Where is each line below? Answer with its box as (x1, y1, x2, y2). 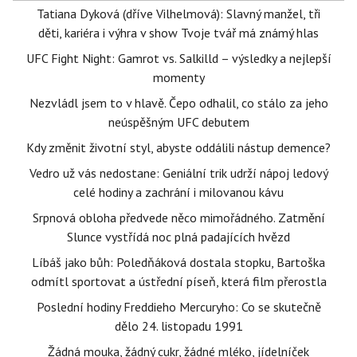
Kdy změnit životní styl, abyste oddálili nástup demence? (26, 139, 331, 155)
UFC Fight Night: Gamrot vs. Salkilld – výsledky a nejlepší (25, 50, 331, 66)
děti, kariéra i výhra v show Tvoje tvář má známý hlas (38, 25, 319, 41)
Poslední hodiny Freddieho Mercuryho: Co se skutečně (36, 299, 321, 315)
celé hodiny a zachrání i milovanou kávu (73, 184, 284, 200)
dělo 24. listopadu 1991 (114, 318, 243, 334)
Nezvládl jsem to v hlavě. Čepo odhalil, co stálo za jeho (29, 95, 328, 111)
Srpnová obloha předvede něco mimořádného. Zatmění (32, 210, 325, 226)
